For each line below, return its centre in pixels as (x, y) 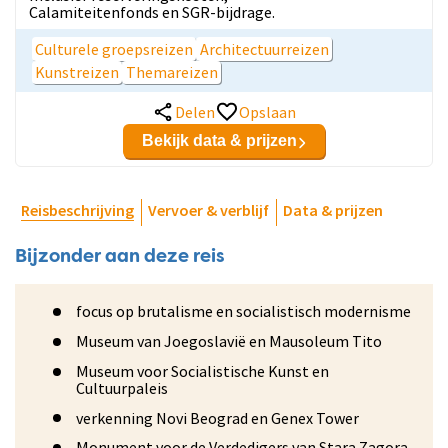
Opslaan (267, 111)
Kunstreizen (77, 71)
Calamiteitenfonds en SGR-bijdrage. (151, 12)
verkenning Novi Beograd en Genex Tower (217, 417)
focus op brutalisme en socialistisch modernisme (243, 311)
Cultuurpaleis (121, 387)
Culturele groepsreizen (114, 48)
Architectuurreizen (264, 48)
